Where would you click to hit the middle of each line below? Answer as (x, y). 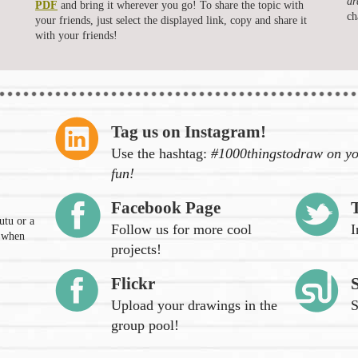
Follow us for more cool (181, 229)
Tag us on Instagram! (189, 131)
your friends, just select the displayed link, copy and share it (171, 20)
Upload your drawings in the (194, 305)
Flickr (133, 283)
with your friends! (76, 35)
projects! (136, 249)
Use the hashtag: (161, 153)
